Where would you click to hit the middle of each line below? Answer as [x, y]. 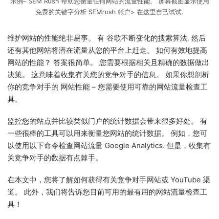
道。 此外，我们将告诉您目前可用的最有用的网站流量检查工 [107, 192]
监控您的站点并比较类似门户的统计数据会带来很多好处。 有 [107, 121]
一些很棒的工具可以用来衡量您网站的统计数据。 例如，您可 [107, 133]
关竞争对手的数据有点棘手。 [55, 157]
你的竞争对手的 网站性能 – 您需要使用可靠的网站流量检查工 [108, 87]
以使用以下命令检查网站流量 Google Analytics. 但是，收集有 [109, 145]
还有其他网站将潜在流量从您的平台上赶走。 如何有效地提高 [107, 50]
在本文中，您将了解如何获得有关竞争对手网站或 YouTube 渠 [109, 179]
